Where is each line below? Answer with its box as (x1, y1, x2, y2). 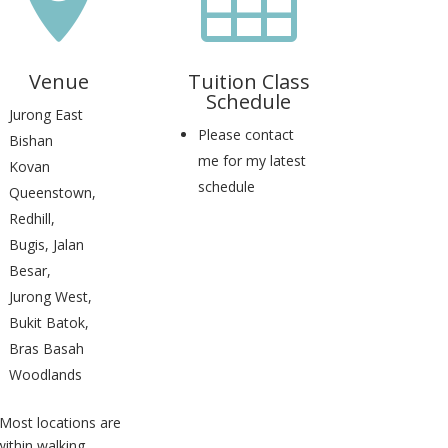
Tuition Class (187, 67, 310, 95)
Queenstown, (8, 182, 96, 202)
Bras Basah (8, 338, 84, 358)
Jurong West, (8, 286, 92, 306)
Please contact (197, 124, 294, 144)
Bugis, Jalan (8, 234, 84, 254)
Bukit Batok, (8, 312, 89, 332)
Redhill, (8, 208, 55, 228)
